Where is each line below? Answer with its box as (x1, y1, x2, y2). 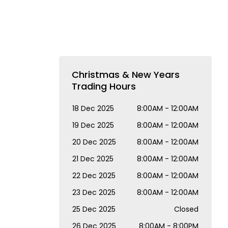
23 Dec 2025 (72, 187, 116, 197)
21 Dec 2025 (72, 154, 113, 164)
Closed (174, 204, 198, 214)
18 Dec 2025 (72, 103, 114, 113)
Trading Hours (72, 80, 136, 93)
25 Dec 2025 (72, 204, 116, 214)
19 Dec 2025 (72, 120, 114, 130)
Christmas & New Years (72, 68, 180, 81)
